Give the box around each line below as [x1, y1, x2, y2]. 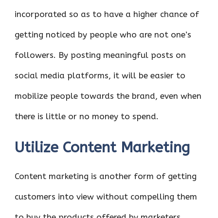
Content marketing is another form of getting [15, 171, 197, 181]
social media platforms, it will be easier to [15, 70, 185, 80]
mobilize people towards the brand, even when [15, 91, 201, 101]
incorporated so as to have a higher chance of [15, 9, 199, 19]
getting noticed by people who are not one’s [15, 29, 191, 39]
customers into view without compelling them [15, 192, 197, 201]
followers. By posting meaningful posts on [15, 50, 186, 60]
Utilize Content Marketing [15, 139, 190, 156]
